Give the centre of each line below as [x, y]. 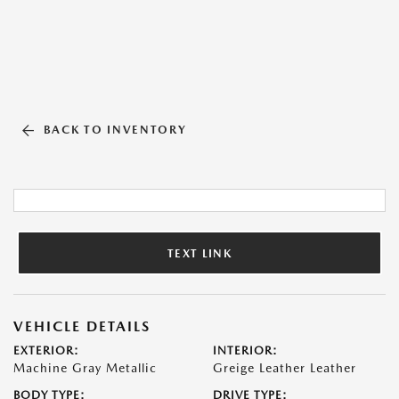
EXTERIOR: [46, 350]
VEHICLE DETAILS [82, 326]
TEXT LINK [199, 253]
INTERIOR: [245, 350]
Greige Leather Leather [285, 368]
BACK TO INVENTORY [115, 130]
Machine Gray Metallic [85, 368]
